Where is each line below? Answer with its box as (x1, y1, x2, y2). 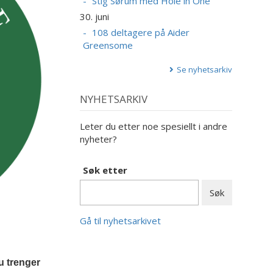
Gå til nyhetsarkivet (79, 214, 161, 227)
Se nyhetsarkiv (176, 64, 232, 76)
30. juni (79, 10, 109, 23)
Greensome (82, 39, 133, 52)
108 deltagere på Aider (91, 26, 190, 39)
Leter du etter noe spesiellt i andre (79, 119, 227, 132)
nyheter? (79, 132, 117, 145)
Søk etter (82, 163, 127, 176)
